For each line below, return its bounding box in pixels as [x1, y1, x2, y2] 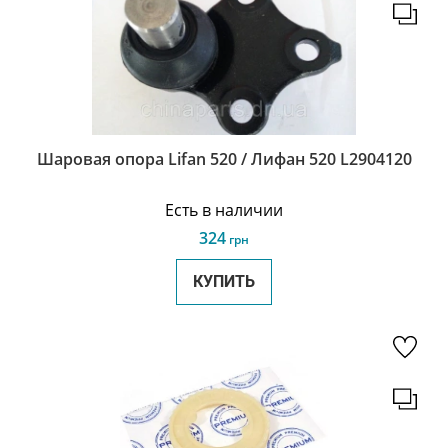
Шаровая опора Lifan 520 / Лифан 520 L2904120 [339, 148, 412, 170]
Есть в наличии [165, 199, 283, 221]
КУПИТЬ [193, 272, 255, 291]
